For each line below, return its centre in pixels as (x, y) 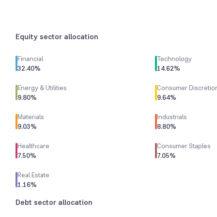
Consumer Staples (184, 146)
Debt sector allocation (54, 202)
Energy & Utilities (42, 88)
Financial (30, 59)
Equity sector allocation (57, 37)
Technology (174, 59)
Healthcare (33, 146)
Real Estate (33, 175)
